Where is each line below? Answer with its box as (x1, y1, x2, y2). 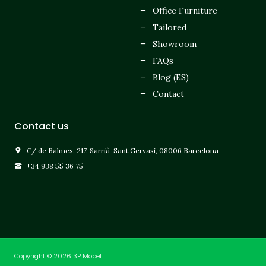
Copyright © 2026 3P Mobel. (14, 251, 103, 261)
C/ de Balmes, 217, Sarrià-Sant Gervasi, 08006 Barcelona (27, 145, 219, 155)
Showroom (152, 38, 197, 49)
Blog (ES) (152, 71, 189, 83)
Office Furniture (152, 5, 217, 16)
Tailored (152, 21, 186, 33)
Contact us (14, 119, 69, 133)
